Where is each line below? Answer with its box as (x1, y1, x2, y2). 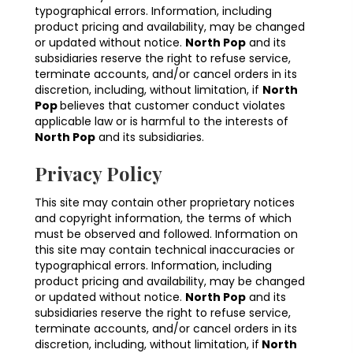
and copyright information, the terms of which (35, 210, 292, 227)
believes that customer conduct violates (60, 98, 285, 114)
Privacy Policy (35, 161, 162, 187)
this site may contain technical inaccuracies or (35, 242, 295, 258)
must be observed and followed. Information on (35, 226, 298, 243)
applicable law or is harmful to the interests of (35, 113, 288, 130)
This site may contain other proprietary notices (35, 195, 295, 211)
